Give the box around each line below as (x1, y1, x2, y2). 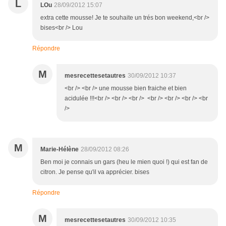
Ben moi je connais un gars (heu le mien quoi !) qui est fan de (40, 158, 208, 166)
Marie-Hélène (40, 146, 79, 153)
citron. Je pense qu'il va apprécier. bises (40, 168, 149, 176)
